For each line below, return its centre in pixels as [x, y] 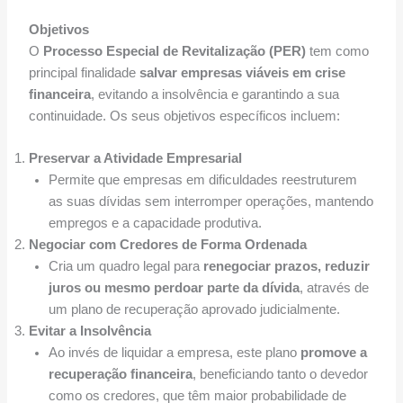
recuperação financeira [120, 375]
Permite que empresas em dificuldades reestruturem [202, 180]
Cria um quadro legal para [125, 267]
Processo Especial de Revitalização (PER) [174, 51]
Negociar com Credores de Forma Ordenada [167, 245]
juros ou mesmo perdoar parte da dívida [174, 288]
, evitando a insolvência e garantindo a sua [215, 94]
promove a [333, 353]
